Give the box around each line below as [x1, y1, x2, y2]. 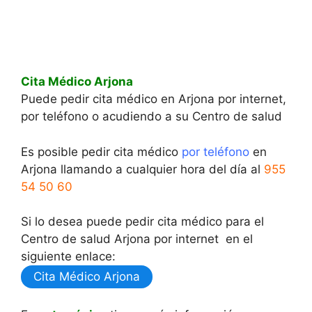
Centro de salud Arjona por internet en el [21, 232, 253, 246]
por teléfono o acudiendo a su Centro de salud [21, 109, 282, 123]
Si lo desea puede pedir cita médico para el [21, 214, 264, 228]
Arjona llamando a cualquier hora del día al [21, 162, 264, 176]
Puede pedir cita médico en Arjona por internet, [21, 92, 286, 106]
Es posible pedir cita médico [21, 144, 182, 159]
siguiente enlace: [21, 249, 116, 263]
